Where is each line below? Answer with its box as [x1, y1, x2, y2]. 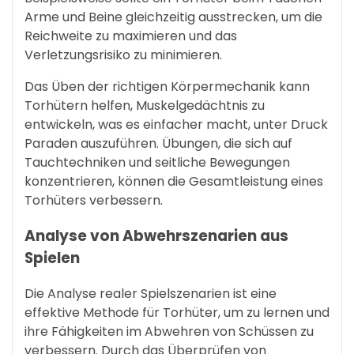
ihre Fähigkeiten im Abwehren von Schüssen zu [24, 322, 314, 341]
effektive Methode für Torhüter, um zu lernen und [24, 303, 330, 322]
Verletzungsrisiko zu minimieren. [24, 46, 222, 65]
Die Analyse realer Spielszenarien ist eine [24, 284, 277, 303]
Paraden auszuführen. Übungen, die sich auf [24, 134, 292, 153]
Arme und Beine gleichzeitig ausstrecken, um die [24, 8, 322, 27]
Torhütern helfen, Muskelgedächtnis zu [24, 96, 265, 115]
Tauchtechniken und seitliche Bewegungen [24, 153, 290, 172]
